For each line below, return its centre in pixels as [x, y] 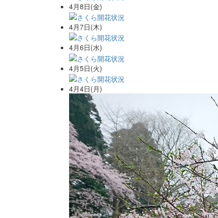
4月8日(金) [86, 6]
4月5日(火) [86, 68]
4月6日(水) [86, 47]
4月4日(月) [86, 88]
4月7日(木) [86, 27]
